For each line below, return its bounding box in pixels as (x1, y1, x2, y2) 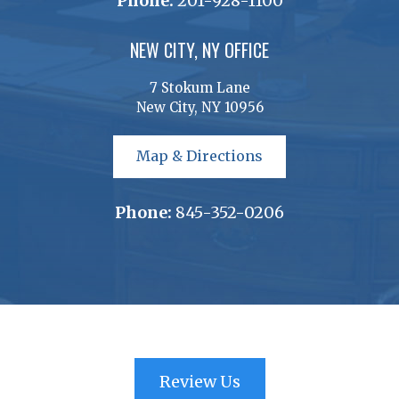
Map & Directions (136, 147, 263, 166)
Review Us (159, 370, 240, 392)
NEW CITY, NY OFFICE (130, 36, 269, 63)
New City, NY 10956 (135, 98, 264, 116)
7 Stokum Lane (149, 78, 250, 96)
